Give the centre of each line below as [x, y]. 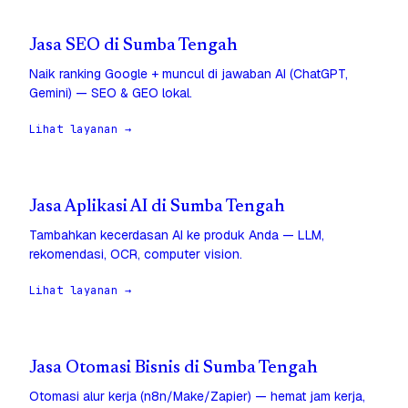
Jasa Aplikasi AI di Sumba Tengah [157, 208]
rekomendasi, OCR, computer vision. [136, 255]
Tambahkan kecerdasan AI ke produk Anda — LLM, [177, 235]
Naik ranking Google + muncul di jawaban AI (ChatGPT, [189, 74]
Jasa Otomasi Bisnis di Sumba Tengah [173, 369]
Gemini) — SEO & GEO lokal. [111, 93]
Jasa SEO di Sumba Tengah [133, 46]
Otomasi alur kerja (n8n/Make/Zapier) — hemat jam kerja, [197, 397]
